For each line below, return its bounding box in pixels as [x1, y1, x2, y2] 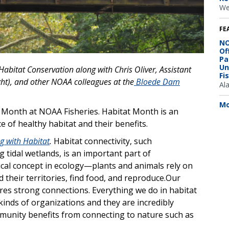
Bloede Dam [134, 76, 180, 88]
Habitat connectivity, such [54, 135, 152, 147]
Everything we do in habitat [92, 185, 197, 196]
